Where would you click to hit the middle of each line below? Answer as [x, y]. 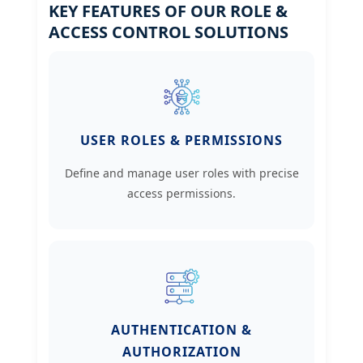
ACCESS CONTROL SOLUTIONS [169, 32]
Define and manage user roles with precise [181, 173]
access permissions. [181, 194]
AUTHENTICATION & [181, 330]
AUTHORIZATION [181, 352]
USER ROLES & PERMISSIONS [181, 141]
